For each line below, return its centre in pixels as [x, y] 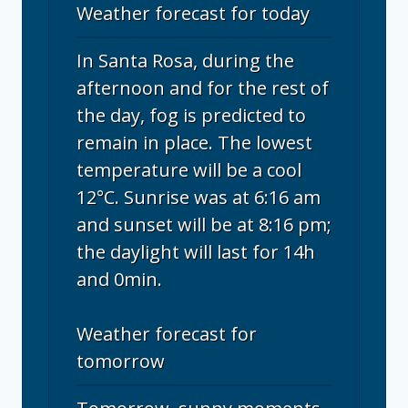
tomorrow [121, 361]
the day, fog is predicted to [191, 115]
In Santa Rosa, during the [185, 61]
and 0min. [119, 279]
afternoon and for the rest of [203, 88]
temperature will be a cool [189, 170]
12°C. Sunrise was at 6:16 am [199, 197]
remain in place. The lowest [194, 143]
